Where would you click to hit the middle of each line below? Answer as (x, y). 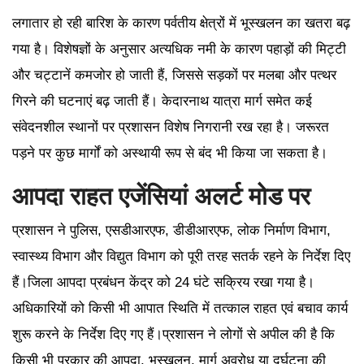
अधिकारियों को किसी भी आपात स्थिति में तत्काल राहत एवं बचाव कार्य (180, 308)
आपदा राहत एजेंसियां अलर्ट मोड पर (161, 196)
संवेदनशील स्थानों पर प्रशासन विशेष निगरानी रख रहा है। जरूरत (171, 127)
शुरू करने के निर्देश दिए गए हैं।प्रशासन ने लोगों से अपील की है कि (173, 334)
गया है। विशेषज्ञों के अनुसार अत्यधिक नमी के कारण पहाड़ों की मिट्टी (179, 49)
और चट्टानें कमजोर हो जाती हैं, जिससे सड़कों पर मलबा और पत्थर (174, 75)
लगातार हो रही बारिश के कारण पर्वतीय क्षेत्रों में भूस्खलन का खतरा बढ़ (181, 23)
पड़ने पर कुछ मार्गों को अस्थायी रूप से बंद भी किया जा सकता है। (170, 153)
